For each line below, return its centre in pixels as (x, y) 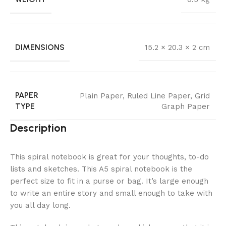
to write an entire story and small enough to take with (111, 193)
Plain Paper (101, 96)
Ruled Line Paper (159, 96)
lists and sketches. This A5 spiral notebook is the (101, 169)
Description (38, 128)
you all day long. (40, 206)
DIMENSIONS (40, 47)
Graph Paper (186, 106)
